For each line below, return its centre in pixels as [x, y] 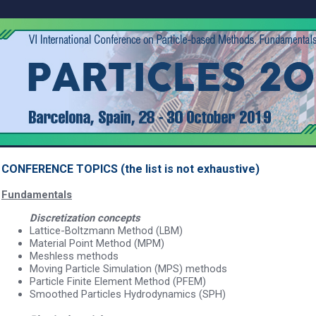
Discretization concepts [85, 218]
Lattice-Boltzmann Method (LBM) [106, 230]
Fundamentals [37, 195]
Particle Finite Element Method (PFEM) [118, 281]
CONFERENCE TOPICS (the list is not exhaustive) [130, 169]
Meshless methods [74, 256]
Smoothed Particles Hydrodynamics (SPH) [128, 294]
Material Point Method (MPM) [97, 243]
